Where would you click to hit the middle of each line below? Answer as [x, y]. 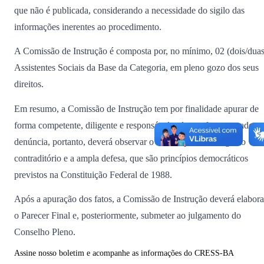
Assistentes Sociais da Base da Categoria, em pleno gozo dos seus [136, 68]
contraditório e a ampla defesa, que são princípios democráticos [131, 158]
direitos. [29, 84]
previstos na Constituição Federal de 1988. [93, 174]
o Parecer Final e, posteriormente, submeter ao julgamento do [128, 216]
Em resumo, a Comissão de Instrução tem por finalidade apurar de [136, 108]
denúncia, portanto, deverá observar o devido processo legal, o [130, 141]
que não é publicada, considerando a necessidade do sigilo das [129, 10]
